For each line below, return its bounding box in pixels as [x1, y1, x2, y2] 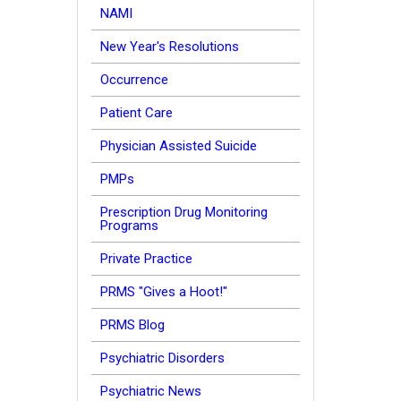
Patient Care [100, 105, 173, 121]
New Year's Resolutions [100, 38, 239, 55]
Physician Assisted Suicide [100, 138, 257, 154]
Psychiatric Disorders [100, 350, 225, 366]
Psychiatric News [100, 383, 201, 399]
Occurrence [100, 72, 168, 88]
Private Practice [100, 251, 192, 267]
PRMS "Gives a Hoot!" [100, 284, 227, 300]
